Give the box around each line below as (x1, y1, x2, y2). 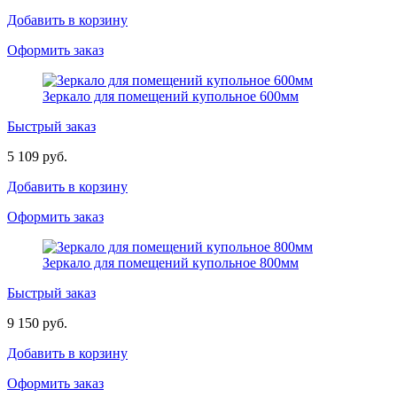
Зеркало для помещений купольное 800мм (43, 254, 299, 270)
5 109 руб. (7, 148, 67, 164)
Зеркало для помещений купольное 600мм (43, 88, 299, 104)
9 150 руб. (7, 315, 67, 331)
